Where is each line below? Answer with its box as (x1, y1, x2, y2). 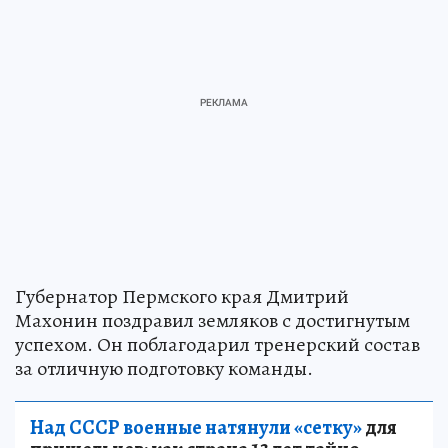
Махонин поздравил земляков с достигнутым (15, 306, 410, 334)
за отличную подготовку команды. (15, 354, 313, 382)
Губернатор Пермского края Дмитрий (15, 282, 349, 310)
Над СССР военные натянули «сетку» (30, 413, 362, 441)
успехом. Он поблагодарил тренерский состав (15, 330, 420, 358)
